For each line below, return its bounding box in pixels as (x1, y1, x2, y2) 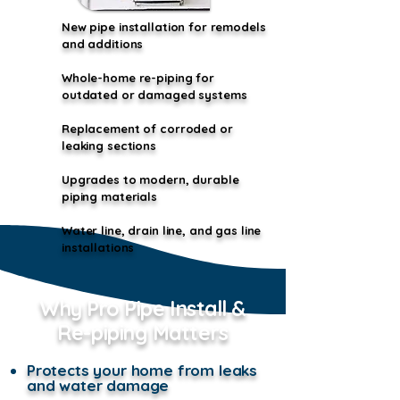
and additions (62, 37, 144, 51)
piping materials (62, 189, 157, 204)
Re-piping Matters (57, 320, 229, 346)
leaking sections (62, 138, 156, 153)
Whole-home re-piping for (62, 71, 214, 85)
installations (62, 240, 135, 254)
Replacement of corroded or (62, 121, 233, 136)
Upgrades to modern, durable (62, 172, 239, 187)
